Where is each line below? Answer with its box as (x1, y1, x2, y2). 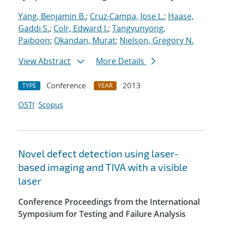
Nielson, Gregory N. (120, 35, 194, 46)
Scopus (38, 99, 63, 110)
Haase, (168, 11, 194, 22)
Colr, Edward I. (53, 23, 108, 34)
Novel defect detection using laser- (18, 147, 179, 160)
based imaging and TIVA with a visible (18, 161, 188, 174)
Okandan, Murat (54, 35, 116, 46)
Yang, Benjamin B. (18, 11, 86, 22)
